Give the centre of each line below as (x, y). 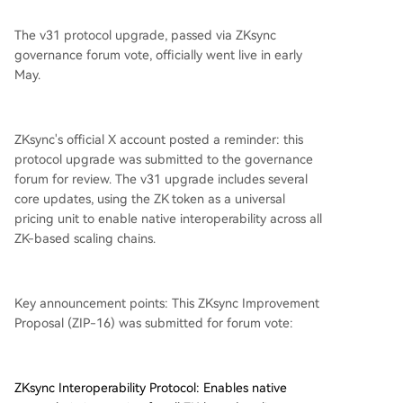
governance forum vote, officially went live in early (158, 54)
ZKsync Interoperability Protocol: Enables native (151, 387)
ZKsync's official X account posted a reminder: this (159, 139)
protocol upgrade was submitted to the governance (164, 159)
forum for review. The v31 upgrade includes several (161, 179)
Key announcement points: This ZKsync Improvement (167, 303)
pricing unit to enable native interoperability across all (168, 218)
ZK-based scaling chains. (85, 238)
